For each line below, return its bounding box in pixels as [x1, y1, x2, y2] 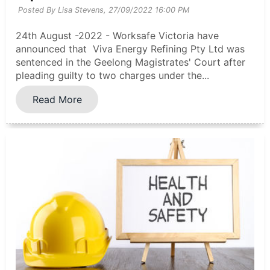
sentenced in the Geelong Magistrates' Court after [16, 55, 245, 68]
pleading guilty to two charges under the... [16, 69, 209, 81]
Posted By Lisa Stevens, [17, 5, 106, 15]
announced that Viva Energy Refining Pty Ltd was [16, 42, 245, 55]
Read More [32, 93, 82, 105]
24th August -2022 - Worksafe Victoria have [16, 29, 219, 42]
